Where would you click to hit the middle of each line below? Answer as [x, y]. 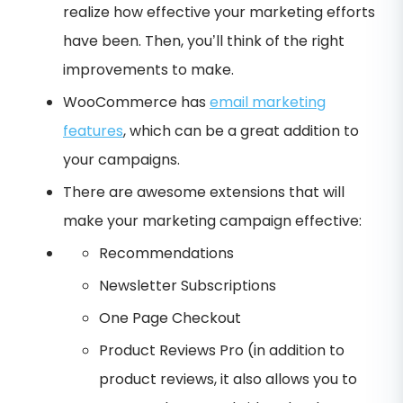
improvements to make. [148, 69]
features [93, 130]
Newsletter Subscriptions [188, 285]
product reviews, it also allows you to [228, 379]
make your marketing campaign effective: [212, 220]
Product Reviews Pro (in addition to [222, 350]
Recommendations [166, 253]
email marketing [268, 102]
